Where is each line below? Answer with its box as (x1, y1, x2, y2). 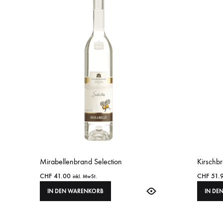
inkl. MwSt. (73, 173, 97, 180)
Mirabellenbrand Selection (40, 157, 122, 167)
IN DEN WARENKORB (47, 188, 104, 195)
